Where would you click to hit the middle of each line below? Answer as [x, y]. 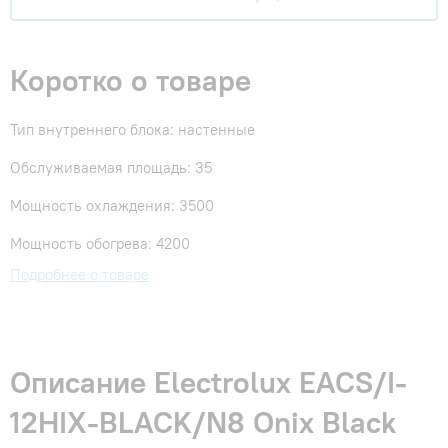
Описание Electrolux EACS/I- [208, 382]
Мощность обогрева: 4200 [100, 244]
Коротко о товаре [130, 80]
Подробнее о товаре [79, 275]
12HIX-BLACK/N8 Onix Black [203, 422]
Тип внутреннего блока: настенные [132, 130]
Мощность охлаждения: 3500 [112, 206]
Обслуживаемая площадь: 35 [111, 168]
